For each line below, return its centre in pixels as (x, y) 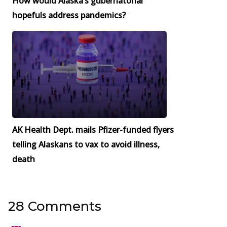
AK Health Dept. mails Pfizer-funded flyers (93, 129)
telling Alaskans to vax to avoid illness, (86, 144)
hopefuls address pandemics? (69, 15)
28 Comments (55, 206)
